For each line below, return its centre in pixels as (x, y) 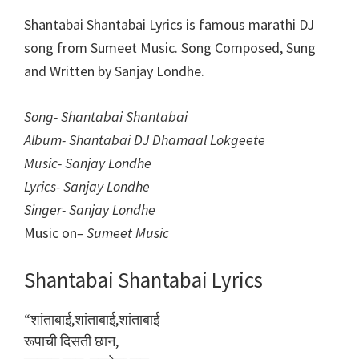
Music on (50, 232)
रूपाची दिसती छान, (71, 341)
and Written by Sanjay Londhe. (114, 71)
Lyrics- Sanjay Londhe (87, 186)
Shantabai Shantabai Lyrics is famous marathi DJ (169, 24)
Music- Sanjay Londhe (88, 163)
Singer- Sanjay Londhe (90, 209)
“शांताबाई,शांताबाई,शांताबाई (92, 319)
